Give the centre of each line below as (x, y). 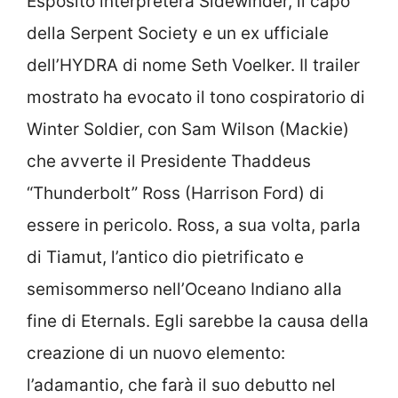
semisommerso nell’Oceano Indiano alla (184, 290)
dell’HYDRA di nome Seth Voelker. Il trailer (193, 66)
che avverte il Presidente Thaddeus (169, 162)
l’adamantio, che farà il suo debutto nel (181, 386)
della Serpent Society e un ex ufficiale (178, 34)
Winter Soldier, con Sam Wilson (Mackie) (188, 130)
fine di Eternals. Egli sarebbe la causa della (198, 322)
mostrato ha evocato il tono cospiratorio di (196, 98)
